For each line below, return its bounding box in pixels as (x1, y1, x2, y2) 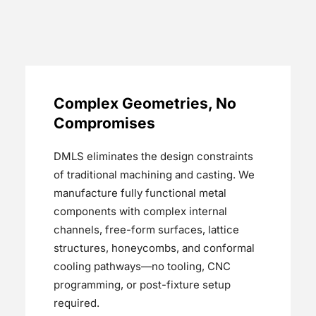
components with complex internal (53, 204, 227, 218)
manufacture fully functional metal (53, 186, 226, 200)
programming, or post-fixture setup (53, 277, 231, 291)
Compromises (53, 114, 155, 132)
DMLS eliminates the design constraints (53, 149, 253, 163)
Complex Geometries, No (53, 94, 236, 112)
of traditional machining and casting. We (53, 167, 255, 181)
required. (53, 296, 99, 310)
